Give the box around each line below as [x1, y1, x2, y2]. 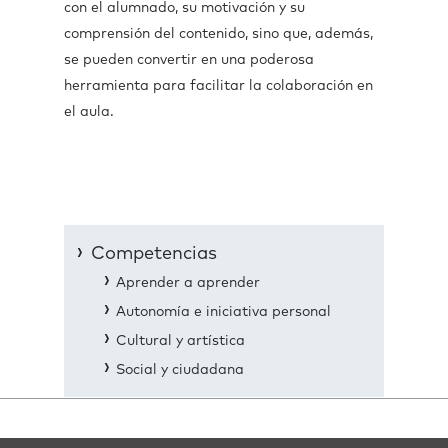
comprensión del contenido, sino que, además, [64, 27, 373, 41]
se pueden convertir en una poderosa [64, 53, 314, 67]
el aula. [64, 105, 114, 119]
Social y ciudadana [116, 363, 244, 377]
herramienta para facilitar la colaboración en [64, 79, 373, 93]
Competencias [91, 245, 217, 263]
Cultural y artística [116, 334, 245, 348]
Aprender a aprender [116, 276, 260, 290]
